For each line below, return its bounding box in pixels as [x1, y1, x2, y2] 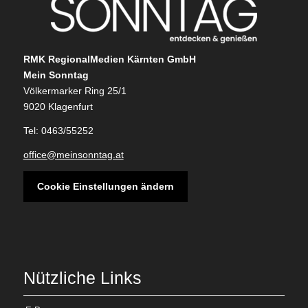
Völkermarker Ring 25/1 [23, 85, 126, 96]
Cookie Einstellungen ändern [36, 180, 174, 192]
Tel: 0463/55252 [23, 124, 93, 136]
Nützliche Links [23, 267, 142, 287]
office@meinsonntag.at [23, 148, 124, 160]
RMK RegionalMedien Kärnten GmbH [23, 53, 196, 65]
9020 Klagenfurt [23, 100, 93, 112]
